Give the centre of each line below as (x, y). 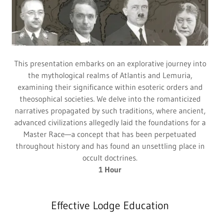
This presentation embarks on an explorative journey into (110, 64)
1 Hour (110, 170)
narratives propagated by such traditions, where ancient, (110, 111)
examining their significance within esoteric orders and (110, 87)
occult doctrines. (110, 158)
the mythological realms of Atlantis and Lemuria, (110, 75)
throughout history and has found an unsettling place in (110, 146)
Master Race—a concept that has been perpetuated (110, 134)
